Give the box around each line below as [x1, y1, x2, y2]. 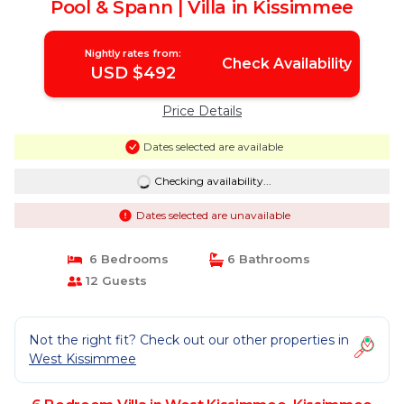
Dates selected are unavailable [135, 208, 290, 222]
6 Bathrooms [224, 252, 310, 266]
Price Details [162, 103, 242, 119]
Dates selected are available [142, 140, 283, 153]
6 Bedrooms [81, 252, 169, 266]
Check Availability [221, 55, 352, 72]
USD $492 [90, 63, 177, 83]
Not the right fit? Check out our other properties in [29, 332, 349, 348]
